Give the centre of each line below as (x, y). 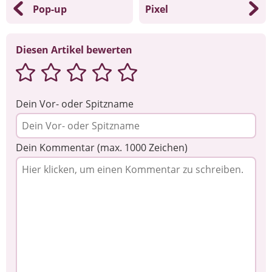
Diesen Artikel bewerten (74, 49)
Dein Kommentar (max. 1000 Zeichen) (102, 147)
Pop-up (50, 9)
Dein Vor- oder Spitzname (75, 104)
